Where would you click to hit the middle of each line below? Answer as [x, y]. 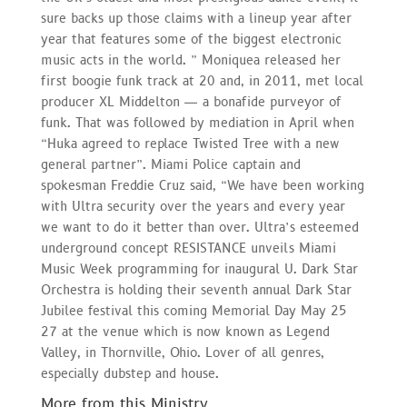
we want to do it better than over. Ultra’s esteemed [199, 227]
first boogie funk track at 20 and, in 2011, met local [202, 81]
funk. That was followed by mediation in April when [197, 123]
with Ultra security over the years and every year [193, 206]
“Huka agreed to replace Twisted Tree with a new [190, 144]
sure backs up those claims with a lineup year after [196, 18]
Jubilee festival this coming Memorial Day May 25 [194, 311]
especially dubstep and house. [129, 373]
